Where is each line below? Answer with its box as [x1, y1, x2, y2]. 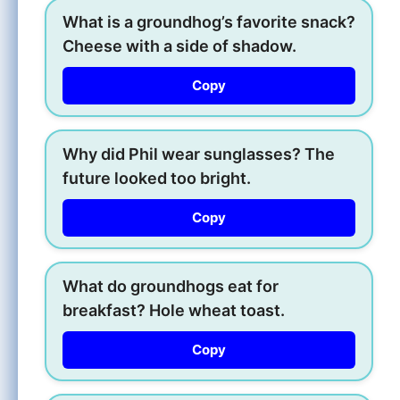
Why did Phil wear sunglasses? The [62, 144, 335, 163]
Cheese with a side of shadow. [62, 36, 296, 55]
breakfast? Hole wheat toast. [62, 300, 285, 320]
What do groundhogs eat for [62, 276, 279, 296]
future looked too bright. [62, 168, 251, 187]
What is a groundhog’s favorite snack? [62, 12, 355, 31]
